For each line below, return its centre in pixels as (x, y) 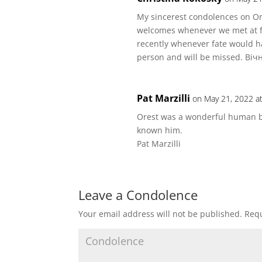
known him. (160, 130)
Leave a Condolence (138, 195)
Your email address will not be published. (161, 214)
